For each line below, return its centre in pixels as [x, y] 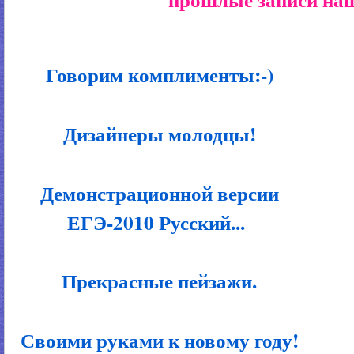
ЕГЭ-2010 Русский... [156, 222]
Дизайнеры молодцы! [156, 134]
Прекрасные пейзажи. [156, 281]
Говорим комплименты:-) [156, 75]
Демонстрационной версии [156, 193]
